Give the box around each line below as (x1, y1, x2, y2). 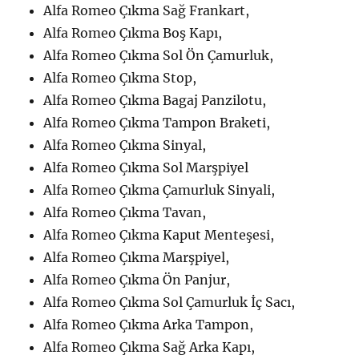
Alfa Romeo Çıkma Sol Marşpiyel (43, 159, 249, 175)
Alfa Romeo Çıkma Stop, (43, 69, 197, 86)
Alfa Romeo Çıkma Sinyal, (43, 136, 207, 153)
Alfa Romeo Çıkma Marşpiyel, (43, 248, 230, 265)
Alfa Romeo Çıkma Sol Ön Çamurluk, (43, 46, 274, 63)
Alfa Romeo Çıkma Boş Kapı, (43, 24, 223, 41)
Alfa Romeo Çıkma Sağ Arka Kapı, (43, 338, 256, 355)
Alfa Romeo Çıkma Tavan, (43, 204, 207, 220)
